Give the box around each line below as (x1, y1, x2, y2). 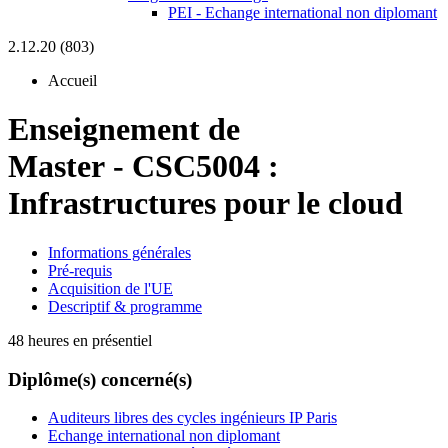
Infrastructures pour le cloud (8, 185, 403, 222)
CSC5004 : (132, 148, 279, 185)
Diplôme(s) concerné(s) (8, 368, 192, 390)
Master (8, 148, 105, 185)
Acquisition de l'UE (48, 279, 173, 297)
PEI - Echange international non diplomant (168, 4, 437, 21)
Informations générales (48, 243, 191, 261)
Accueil (48, 72, 97, 89)
